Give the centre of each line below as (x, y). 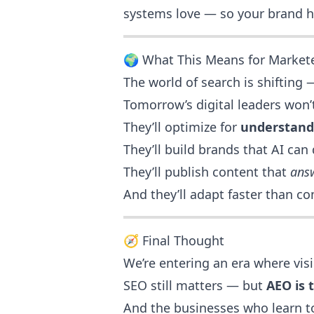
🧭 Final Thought (174, 241)
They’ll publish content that (207, 172)
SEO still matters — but (195, 286)
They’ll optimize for (182, 127)
